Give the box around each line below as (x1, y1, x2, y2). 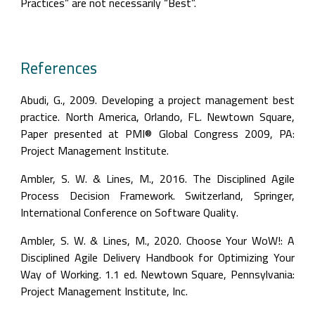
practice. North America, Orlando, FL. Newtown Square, (20, 106, 295, 127)
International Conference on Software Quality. (20, 202, 239, 223)
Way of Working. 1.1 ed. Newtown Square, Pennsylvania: (20, 264, 295, 285)
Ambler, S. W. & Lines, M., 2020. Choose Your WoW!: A (20, 230, 295, 251)
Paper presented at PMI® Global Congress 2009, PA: (20, 123, 295, 144)
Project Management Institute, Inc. (20, 281, 188, 302)
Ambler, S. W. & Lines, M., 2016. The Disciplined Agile (20, 168, 295, 189)
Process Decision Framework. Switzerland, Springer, (20, 185, 295, 206)
